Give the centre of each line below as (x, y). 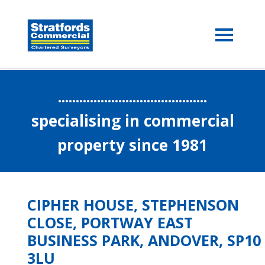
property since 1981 (132, 145)
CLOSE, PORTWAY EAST (110, 223)
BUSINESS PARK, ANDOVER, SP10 (144, 240)
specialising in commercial (132, 121)
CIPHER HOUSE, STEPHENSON (133, 205)
